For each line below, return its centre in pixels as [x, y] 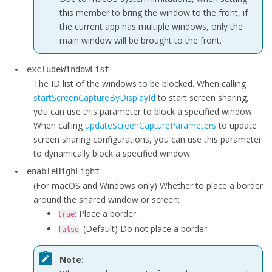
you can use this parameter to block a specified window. [144, 111]
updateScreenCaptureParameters [151, 125]
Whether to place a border [211, 185]
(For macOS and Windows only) [97, 185]
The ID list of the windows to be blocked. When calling [140, 83]
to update [236, 125]
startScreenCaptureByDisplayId [94, 97]
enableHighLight [63, 171]
